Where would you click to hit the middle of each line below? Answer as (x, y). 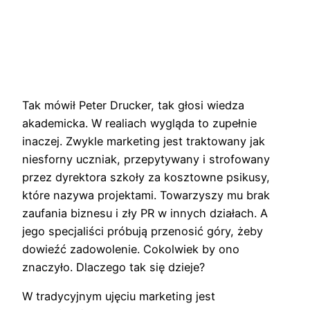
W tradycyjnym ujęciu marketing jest (119, 297)
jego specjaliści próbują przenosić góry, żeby (143, 231)
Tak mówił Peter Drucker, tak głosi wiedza (133, 105)
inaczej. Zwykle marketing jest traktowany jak (144, 141)
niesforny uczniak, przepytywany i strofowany (146, 159)
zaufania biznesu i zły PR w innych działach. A (145, 213)
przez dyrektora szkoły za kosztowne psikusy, (146, 177)
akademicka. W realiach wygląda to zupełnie (139, 123)
